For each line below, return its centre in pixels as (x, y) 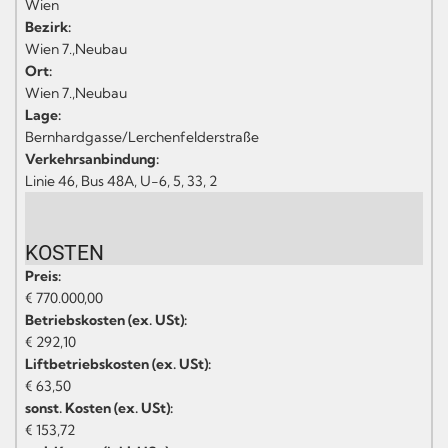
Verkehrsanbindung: (92, 158)
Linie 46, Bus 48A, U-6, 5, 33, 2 (121, 180)
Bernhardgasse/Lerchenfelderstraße (142, 136)
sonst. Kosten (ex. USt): (99, 407)
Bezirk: (48, 26)
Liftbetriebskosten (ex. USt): (118, 363)
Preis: (43, 275)
